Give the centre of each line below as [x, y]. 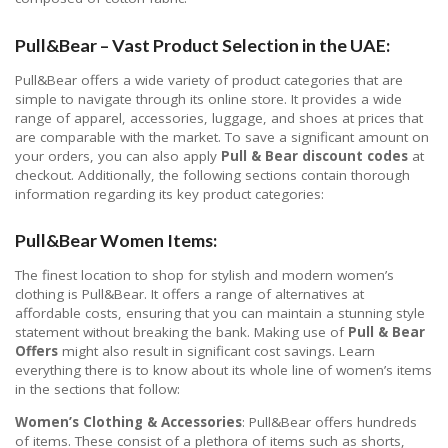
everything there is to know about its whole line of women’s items [223, 370]
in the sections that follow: [97, 389]
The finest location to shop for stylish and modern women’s [204, 275]
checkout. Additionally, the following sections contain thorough [212, 174]
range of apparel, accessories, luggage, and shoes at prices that [219, 117]
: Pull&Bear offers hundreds [329, 421]
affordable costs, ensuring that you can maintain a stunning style [220, 313]
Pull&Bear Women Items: [116, 240]
